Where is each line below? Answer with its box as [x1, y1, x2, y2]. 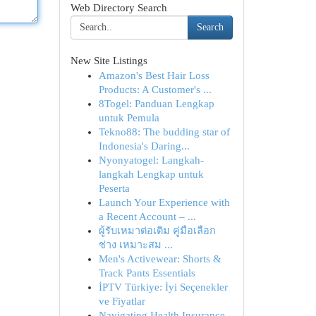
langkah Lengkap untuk [98, 169, 204, 180]
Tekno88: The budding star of [98, 126, 230, 138]
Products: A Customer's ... [98, 84, 212, 95]
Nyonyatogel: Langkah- [98, 154, 204, 166]
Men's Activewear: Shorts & [98, 253, 221, 265]
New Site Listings [70, 55, 147, 66]
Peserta [98, 183, 130, 194]
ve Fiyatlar [98, 296, 145, 307]
